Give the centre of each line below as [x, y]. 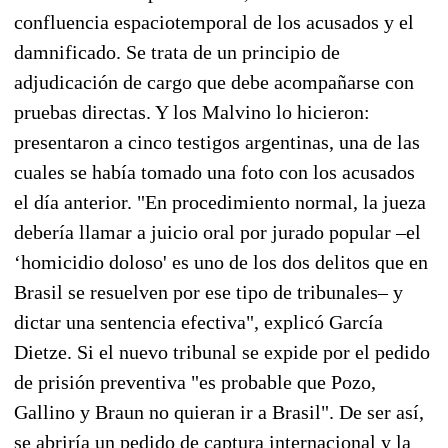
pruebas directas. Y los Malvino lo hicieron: [192, 111]
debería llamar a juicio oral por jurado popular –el [217, 231]
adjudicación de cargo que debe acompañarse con [214, 81]
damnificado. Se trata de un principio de [177, 51]
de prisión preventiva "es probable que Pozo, [195, 381]
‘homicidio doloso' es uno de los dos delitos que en [221, 261]
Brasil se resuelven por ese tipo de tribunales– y [208, 291]
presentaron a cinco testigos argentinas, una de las [217, 141]
